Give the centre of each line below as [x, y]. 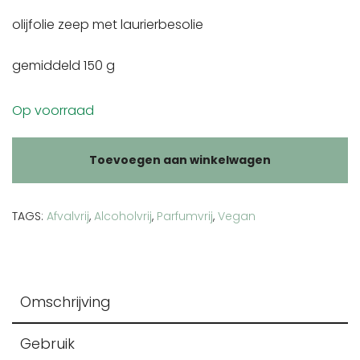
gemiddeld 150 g [63, 65]
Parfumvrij [185, 216]
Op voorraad [53, 110]
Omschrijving [65, 301]
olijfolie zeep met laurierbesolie [108, 24]
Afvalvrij [68, 216]
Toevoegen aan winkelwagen [180, 160]
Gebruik [47, 343]
